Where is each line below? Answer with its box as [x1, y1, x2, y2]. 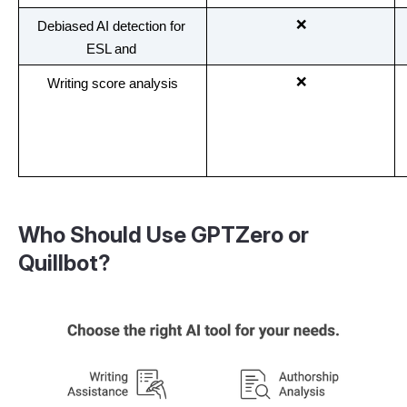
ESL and [85, 42, 140, 57]
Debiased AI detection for [36, 19, 185, 35]
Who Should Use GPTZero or [18, 222, 309, 249]
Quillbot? [18, 250, 111, 277]
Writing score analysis [47, 76, 178, 92]
